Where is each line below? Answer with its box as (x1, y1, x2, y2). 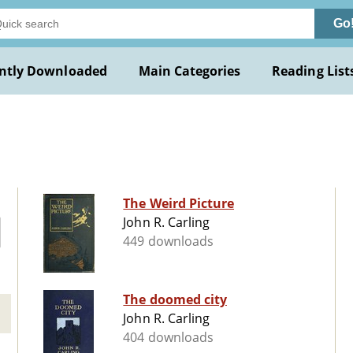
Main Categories (138, 62, 241, 80)
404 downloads (123, 329, 214, 347)
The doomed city (123, 291, 227, 309)
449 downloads (123, 232, 214, 251)
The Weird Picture (123, 195, 235, 213)
